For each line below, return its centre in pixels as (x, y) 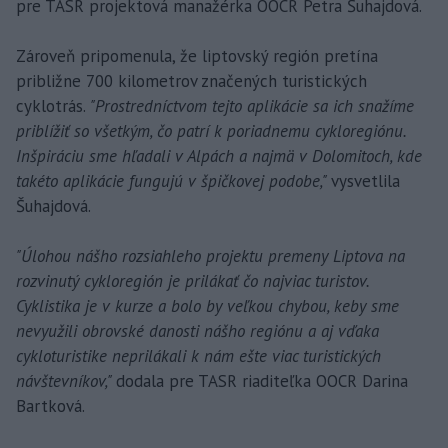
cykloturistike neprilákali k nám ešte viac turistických (198, 355)
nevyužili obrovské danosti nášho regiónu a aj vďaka (197, 330)
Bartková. (50, 405)
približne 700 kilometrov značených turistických (191, 80)
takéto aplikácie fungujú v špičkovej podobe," (173, 180)
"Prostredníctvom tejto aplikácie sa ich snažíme (252, 105)
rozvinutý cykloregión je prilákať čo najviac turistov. (192, 280)
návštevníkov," (66, 380)
